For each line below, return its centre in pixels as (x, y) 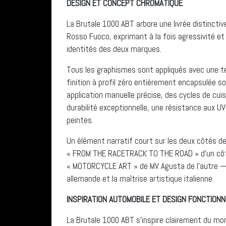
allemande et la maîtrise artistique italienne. (140, 178)
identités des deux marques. (114, 49)
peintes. (80, 120)
